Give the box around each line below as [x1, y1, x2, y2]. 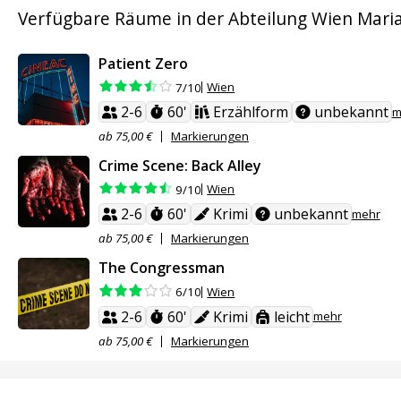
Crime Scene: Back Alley [98, 156, 261, 176]
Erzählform [212, 102, 288, 123]
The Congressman [98, 258, 225, 278]
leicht [273, 306, 310, 327]
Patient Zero [98, 53, 188, 73]
